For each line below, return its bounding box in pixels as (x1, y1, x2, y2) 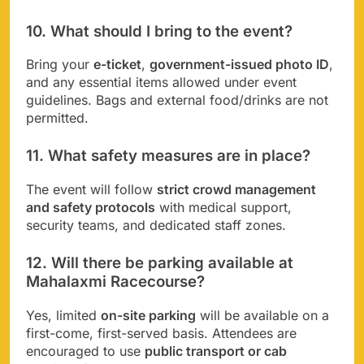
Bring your (26, 56, 93, 73)
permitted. (26, 110, 89, 127)
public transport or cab (145, 342, 287, 359)
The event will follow (26, 180, 157, 197)
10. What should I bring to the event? (26, 21, 292, 41)
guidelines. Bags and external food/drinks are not (26, 92, 328, 109)
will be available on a (196, 306, 329, 323)
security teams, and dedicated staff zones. (26, 216, 286, 233)
